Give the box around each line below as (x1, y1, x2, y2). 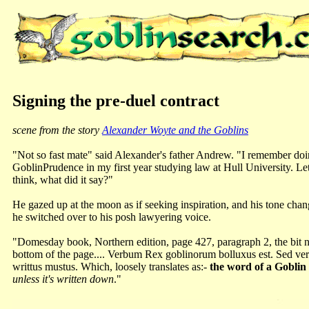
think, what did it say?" (12, 173, 113, 186)
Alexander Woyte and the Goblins (102, 123, 248, 136)
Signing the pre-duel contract (12, 91, 219, 110)
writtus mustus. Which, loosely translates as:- (12, 260, 210, 272)
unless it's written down (12, 272, 114, 285)
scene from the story (12, 123, 102, 136)
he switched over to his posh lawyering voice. (12, 210, 211, 223)
